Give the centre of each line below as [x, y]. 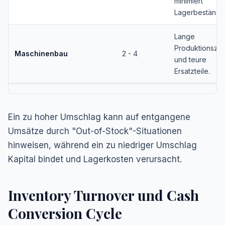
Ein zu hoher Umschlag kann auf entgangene [99, 117]
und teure [190, 59]
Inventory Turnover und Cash [103, 195]
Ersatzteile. [192, 71]
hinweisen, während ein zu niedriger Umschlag [102, 145]
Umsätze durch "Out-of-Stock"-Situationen [95, 131]
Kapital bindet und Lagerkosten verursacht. [95, 159]
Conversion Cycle [65, 213]
